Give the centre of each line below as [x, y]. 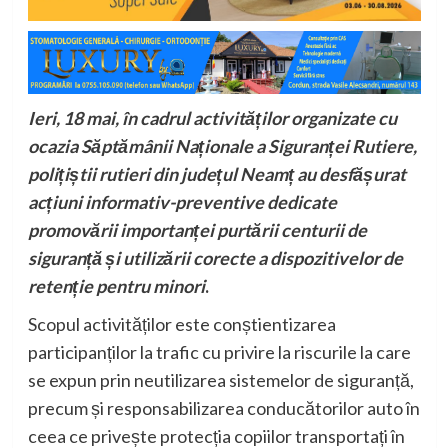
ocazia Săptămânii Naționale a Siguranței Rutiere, [222, 146]
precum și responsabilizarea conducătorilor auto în [223, 408]
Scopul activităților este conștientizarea [181, 324]
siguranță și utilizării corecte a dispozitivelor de [215, 258]
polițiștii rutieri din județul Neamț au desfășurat [216, 174]
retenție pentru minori [116, 286]
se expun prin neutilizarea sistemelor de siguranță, [220, 380]
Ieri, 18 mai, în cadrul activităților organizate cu [212, 118]
